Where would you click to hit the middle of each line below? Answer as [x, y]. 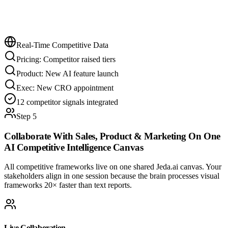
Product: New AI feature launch [67, 74]
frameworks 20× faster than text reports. [68, 185]
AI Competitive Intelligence [58, 147]
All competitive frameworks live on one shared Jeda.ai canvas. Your [113, 167]
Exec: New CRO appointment [65, 88]
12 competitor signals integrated [67, 102]
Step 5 [26, 116]
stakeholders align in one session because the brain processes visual [112, 176]
